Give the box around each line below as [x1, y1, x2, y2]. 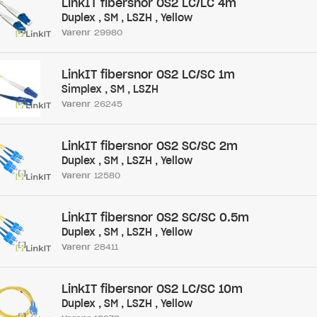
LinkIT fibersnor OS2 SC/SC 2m [61, 139, 238, 153]
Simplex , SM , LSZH [61, 83, 158, 96]
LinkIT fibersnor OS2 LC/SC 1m [61, 67, 235, 81]
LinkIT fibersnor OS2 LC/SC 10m [61, 282, 243, 296]
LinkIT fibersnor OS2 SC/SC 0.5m [61, 210, 249, 224]
